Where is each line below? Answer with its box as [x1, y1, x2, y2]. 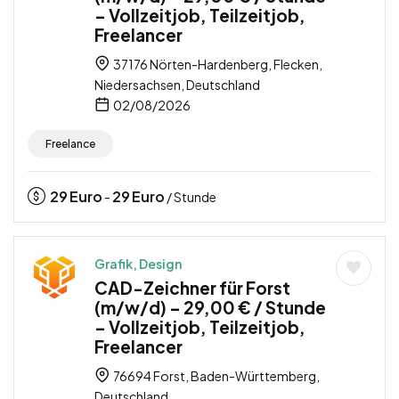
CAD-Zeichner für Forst [94, 277, 290, 299]
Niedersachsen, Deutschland [94, 77, 260, 94]
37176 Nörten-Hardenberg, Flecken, [111, 56, 322, 73]
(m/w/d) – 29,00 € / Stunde [94, 297, 326, 319]
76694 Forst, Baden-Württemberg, [111, 368, 320, 385]
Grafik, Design [94, 256, 182, 273]
